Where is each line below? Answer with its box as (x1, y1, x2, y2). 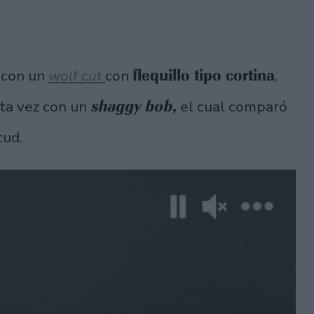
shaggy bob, (90, 96, 177, 116)
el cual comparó (177, 97, 287, 117)
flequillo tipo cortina (132, 65, 275, 86)
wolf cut (48, 66, 105, 86)
